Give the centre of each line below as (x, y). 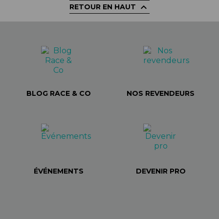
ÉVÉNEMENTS (58, 171)
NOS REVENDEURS (161, 93)
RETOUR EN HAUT (104, 7)
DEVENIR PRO (161, 171)
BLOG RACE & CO (58, 93)
